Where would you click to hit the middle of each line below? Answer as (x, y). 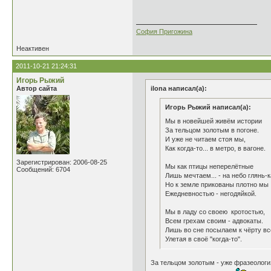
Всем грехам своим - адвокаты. (214, 221)
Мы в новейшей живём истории (214, 121)
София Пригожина (164, 31)
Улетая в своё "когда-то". (204, 239)
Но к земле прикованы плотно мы (217, 184)
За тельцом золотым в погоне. (212, 130)
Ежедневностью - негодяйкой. (211, 194)
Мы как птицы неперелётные (209, 166)
